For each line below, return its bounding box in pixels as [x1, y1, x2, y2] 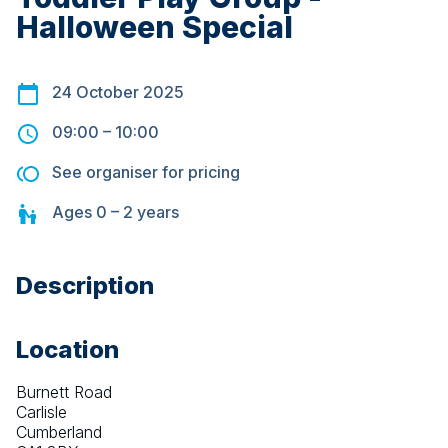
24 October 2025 [52, 82, 184, 103]
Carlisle [16, 402, 67, 423]
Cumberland [16, 422, 102, 443]
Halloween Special [16, 9, 293, 46]
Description [16, 271, 154, 301]
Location [16, 335, 119, 365]
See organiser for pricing [52, 162, 240, 183]
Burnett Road [16, 382, 112, 403]
